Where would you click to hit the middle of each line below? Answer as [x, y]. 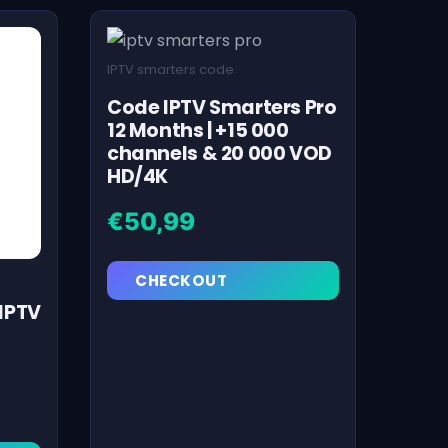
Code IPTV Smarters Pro [222, 108]
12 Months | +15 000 [198, 131]
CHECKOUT [181, 280]
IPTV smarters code [170, 69]
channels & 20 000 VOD [219, 154]
